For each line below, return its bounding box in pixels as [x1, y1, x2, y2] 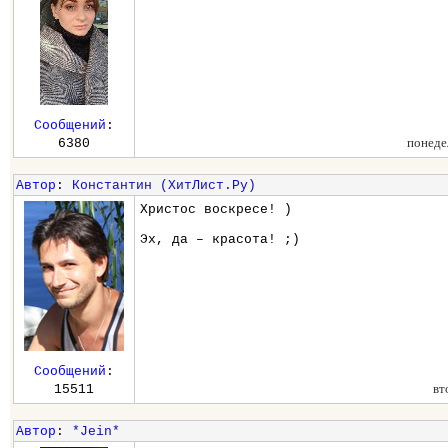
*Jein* [71, 424, 120, 439]
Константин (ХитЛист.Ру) [71, 178, 256, 193]
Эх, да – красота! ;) [140, 232, 301, 247]
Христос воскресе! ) [140, 202, 293, 217]
